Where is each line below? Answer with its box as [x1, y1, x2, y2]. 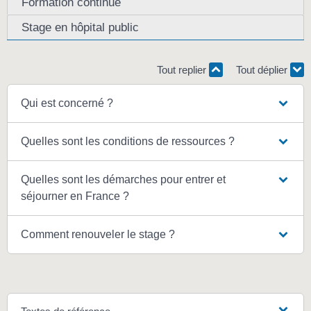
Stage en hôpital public [22, 19, 139, 34]
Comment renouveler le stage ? [21, 228, 176, 241]
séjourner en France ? [21, 190, 130, 203]
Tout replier [157, 63, 209, 76]
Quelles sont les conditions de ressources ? [21, 135, 235, 148]
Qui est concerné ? [21, 97, 114, 110]
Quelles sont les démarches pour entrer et [21, 174, 226, 186]
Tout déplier [236, 63, 290, 76]
